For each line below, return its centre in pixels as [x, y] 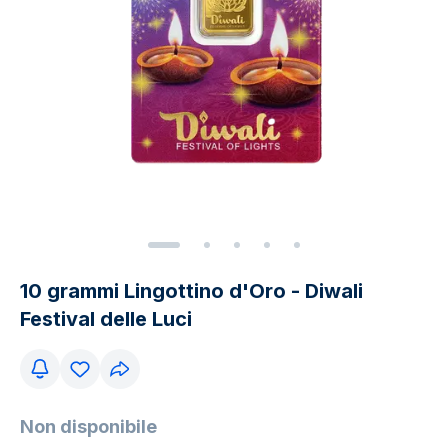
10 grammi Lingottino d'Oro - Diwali [191, 291]
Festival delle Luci [106, 319]
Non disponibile [88, 426]
